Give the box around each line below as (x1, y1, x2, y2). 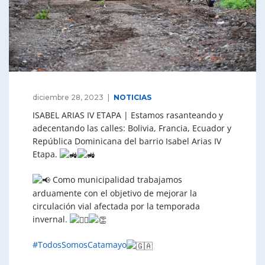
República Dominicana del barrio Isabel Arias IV (33, 135, 221, 147)
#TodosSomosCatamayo (33, 239, 127, 251)
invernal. (33, 214, 70, 225)
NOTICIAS (114, 92, 151, 102)
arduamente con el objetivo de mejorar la (33, 188, 197, 199)
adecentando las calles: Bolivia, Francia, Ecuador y (33, 122, 231, 134)
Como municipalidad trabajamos (50, 173, 182, 185)
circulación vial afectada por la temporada (33, 201, 200, 212)
